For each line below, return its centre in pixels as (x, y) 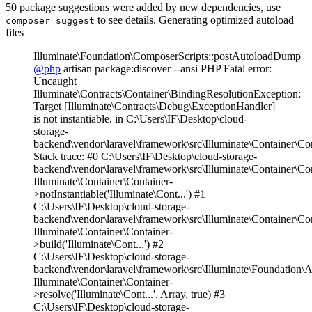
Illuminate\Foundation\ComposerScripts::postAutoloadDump (167, 56)
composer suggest (50, 21)
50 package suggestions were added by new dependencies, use (143, 8)
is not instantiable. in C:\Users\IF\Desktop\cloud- (140, 119)
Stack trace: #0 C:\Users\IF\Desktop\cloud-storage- (145, 157)
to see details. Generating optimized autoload (194, 20)
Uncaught (55, 81)
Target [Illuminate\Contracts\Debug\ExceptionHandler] (154, 107)
